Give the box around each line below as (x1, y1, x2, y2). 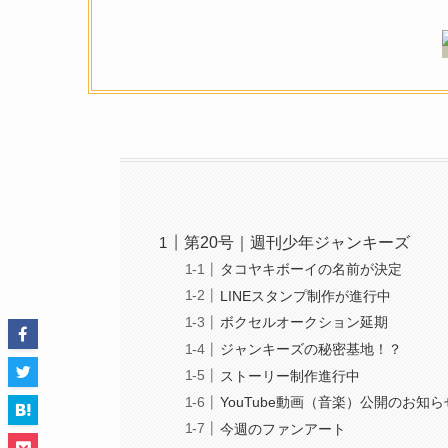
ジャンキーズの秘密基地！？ (220, 340, 403, 357)
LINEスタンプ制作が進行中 (220, 287, 392, 304)
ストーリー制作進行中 (220, 367, 361, 384)
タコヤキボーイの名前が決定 (220, 261, 403, 278)
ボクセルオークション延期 (220, 314, 389, 331)
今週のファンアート (220, 420, 347, 437)
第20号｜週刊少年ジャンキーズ (184, 233, 411, 251)
